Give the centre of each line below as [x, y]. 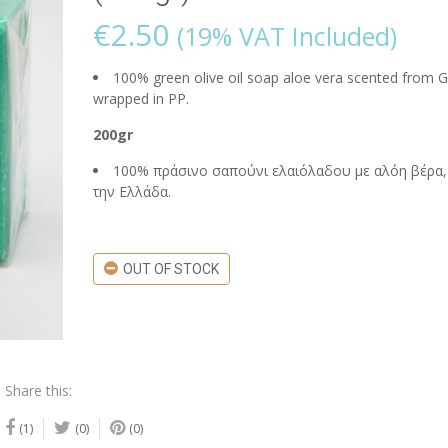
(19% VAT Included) [286, 36]
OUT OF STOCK [170, 269]
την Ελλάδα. [131, 191]
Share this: [38, 390]
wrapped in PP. [140, 98]
